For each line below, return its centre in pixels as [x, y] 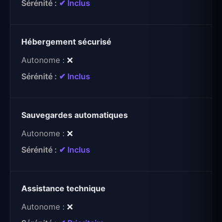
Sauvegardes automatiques [75, 115]
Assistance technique [63, 189]
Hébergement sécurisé [66, 42]
